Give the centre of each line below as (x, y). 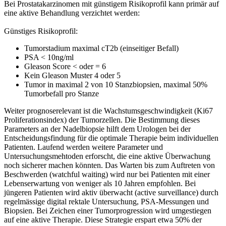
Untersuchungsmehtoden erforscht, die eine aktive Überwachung (107, 156)
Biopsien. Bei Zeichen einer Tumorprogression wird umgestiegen (108, 210)
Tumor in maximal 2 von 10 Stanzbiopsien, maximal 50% (116, 84)
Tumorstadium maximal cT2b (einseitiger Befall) (101, 48)
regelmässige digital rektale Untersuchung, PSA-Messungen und (106, 201)
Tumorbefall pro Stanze (62, 93)
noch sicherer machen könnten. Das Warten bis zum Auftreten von (109, 165)
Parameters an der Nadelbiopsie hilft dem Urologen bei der (97, 129)
